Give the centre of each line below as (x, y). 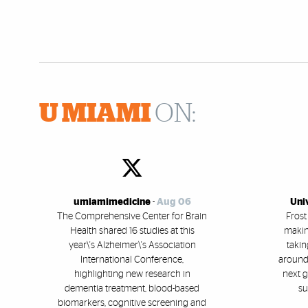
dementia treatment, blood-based (132, 288)
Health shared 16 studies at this (132, 231)
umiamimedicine (112, 202)
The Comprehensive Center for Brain (132, 216)
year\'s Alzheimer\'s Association (132, 245)
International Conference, (132, 260)
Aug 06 (174, 202)
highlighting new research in (132, 274)
